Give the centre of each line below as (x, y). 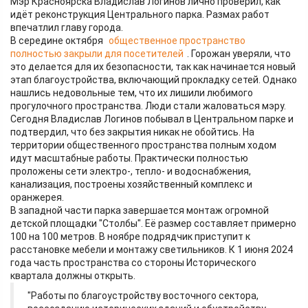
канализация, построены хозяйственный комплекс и (131, 184)
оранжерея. (37, 197)
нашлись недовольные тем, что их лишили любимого (132, 92)
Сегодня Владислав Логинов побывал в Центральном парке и (152, 119)
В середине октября (58, 40)
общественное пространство (177, 40)
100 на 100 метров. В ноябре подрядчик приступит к (130, 236)
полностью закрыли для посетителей (97, 53)
